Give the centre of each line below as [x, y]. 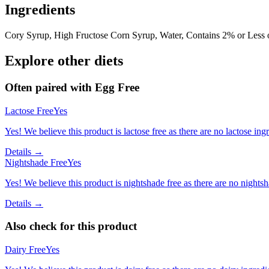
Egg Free [117, 87]
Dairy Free [25, 250]
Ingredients [40, 10]
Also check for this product [71, 226]
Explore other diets [64, 61]
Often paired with [50, 87]
